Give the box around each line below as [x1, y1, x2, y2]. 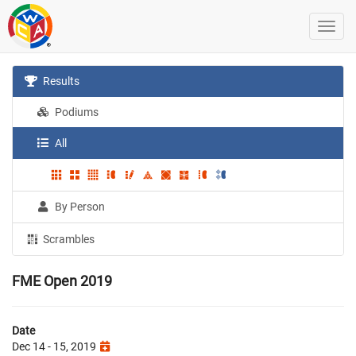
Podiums [52, 106, 99, 118]
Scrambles [41, 232, 95, 246]
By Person [52, 199, 106, 213]
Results [41, 75, 80, 87]
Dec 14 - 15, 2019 [12, 339, 99, 353]
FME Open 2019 [12, 272, 112, 289]
